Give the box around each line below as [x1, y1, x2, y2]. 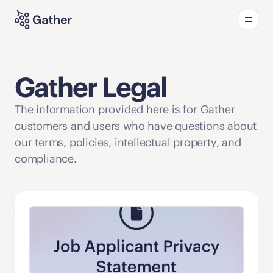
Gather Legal [15, 70, 166, 104]
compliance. [15, 152, 77, 166]
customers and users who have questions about [15, 119, 257, 133]
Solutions [199, 19, 244, 32]
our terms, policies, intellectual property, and [15, 135, 241, 149]
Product [128, 19, 165, 32]
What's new [81, 21, 121, 30]
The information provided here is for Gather [15, 102, 235, 116]
